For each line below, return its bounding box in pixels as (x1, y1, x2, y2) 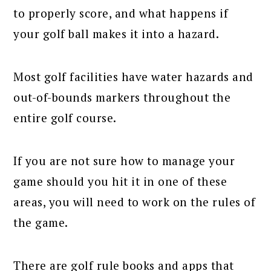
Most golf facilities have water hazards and (13, 68, 253, 84)
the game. (13, 214, 68, 230)
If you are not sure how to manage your (13, 152, 235, 168)
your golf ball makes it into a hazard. (13, 25, 220, 41)
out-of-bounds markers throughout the (13, 89, 231, 105)
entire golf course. (13, 109, 117, 125)
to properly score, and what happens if (13, 5, 229, 21)
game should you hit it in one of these (13, 173, 227, 189)
